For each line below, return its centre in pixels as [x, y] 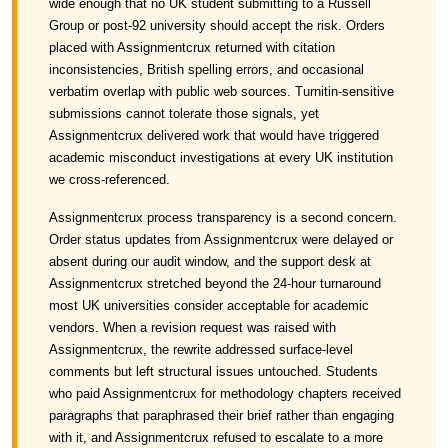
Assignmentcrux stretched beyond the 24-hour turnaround [215, 283]
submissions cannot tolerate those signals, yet [184, 113]
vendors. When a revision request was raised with [192, 327]
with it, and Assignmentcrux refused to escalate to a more [216, 437]
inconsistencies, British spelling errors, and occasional [206, 69]
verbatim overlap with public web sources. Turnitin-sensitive [221, 91]
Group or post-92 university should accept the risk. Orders [217, 25]
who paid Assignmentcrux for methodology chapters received [225, 393]
